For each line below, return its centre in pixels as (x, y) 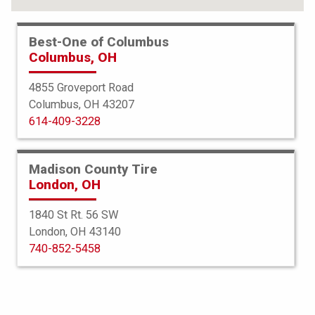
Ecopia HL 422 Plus (157, 265)
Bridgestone (157, 247)
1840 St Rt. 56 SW (74, 214)
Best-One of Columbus (99, 42)
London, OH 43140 (75, 231)
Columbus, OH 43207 (82, 104)
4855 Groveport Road (81, 87)
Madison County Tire (93, 169)
